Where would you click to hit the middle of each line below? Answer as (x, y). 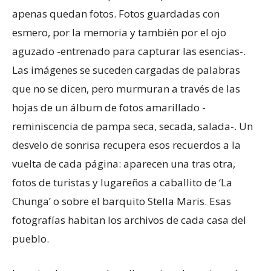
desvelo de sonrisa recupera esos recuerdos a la (126, 145)
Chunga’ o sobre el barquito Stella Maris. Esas (122, 201)
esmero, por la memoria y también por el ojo (119, 32)
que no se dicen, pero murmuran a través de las (126, 88)
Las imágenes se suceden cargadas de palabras (126, 70)
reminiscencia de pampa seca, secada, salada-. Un (132, 126)
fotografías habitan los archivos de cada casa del (129, 220)
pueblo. (31, 238)
